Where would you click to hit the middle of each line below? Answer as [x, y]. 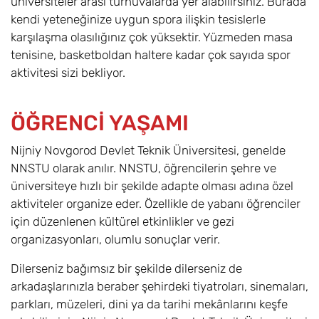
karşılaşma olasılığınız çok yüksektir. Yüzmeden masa [152, 37]
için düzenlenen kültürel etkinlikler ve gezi [122, 222]
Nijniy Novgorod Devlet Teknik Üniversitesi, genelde [148, 151]
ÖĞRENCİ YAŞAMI [100, 124]
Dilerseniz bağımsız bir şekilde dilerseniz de [126, 269]
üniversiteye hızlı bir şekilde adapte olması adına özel [152, 186]
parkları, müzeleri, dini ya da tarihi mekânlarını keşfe [149, 304]
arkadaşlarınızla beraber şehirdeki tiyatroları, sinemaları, [159, 287]
